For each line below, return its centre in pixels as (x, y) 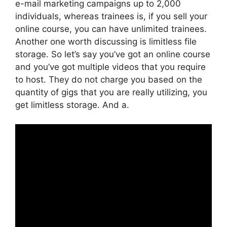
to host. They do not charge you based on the (109, 79)
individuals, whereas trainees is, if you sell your (111, 16)
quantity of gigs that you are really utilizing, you (111, 92)
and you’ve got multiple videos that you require (110, 67)
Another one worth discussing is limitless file (106, 41)
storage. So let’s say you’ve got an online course (113, 54)
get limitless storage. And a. (72, 105)
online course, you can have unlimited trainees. (111, 29)
